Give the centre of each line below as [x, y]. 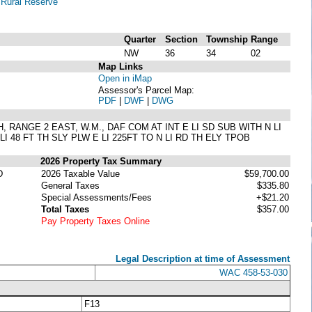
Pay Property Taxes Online [95, 221]
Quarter [140, 39]
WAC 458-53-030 [253, 272]
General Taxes [70, 185]
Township [227, 39]
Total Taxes [65, 209]
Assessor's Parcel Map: [146, 90]
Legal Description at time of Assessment [203, 258]
